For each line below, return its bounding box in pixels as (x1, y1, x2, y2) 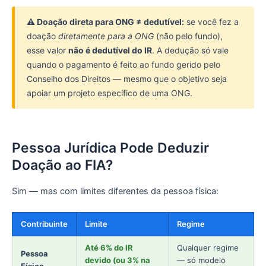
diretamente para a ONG (58, 30, 154, 41)
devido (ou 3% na (85, 255, 150, 265)
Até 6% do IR (85, 242, 133, 252)
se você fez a (184, 16, 239, 27)
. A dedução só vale (152, 45, 229, 55)
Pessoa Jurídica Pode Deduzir (12, 139, 209, 156)
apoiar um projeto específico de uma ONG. (27, 87, 192, 98)
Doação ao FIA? (12, 156, 113, 173)
